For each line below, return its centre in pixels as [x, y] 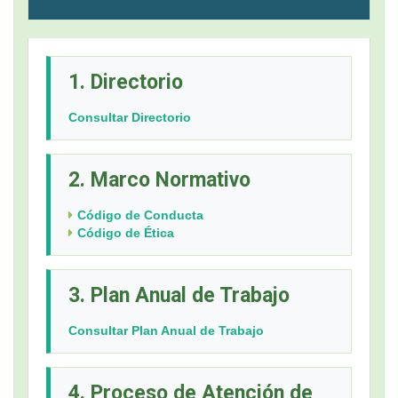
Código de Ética [126, 233]
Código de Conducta [140, 215]
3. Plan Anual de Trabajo [179, 296]
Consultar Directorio [130, 118]
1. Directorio [126, 82]
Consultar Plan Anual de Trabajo [166, 331]
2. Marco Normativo [159, 180]
